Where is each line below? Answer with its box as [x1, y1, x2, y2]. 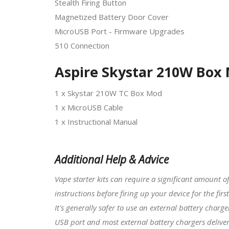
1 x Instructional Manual [55, 116, 138, 127]
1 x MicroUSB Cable [55, 102, 123, 112]
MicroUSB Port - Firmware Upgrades [55, 26, 185, 36]
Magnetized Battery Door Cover [55, 11, 169, 22]
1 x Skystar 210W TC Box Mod [55, 87, 162, 98]
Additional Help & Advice [55, 152, 169, 167]
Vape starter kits [55, 173, 108, 184]
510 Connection [55, 40, 109, 51]
